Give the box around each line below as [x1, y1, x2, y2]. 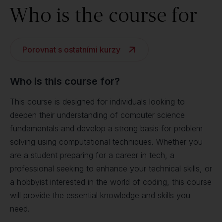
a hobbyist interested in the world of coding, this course [10, 177, 212, 187]
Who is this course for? [10, 75, 120, 87]
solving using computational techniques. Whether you [10, 137, 203, 147]
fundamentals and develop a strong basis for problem [10, 123, 203, 133]
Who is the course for [10, 3, 198, 26]
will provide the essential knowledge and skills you [10, 190, 190, 200]
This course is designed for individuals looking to [10, 97, 185, 107]
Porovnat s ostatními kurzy [22, 45, 120, 55]
